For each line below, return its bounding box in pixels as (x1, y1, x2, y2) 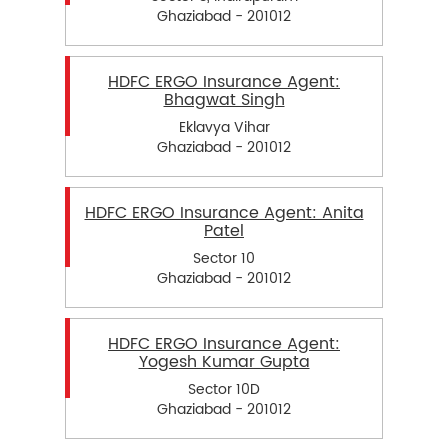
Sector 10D (188, 378, 260, 402)
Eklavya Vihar (178, 116, 270, 140)
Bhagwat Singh (163, 86, 285, 113)
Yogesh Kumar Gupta (138, 349, 310, 376)
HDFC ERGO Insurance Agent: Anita (84, 200, 364, 227)
